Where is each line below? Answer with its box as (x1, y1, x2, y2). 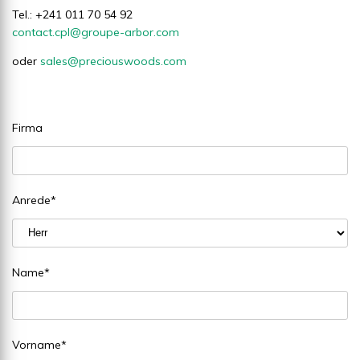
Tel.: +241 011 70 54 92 (12, 6, 133, 22)
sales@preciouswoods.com (40, 53, 186, 68)
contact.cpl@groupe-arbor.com (12, 24, 179, 39)
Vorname (12, 337, 61, 352)
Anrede (12, 192, 51, 207)
